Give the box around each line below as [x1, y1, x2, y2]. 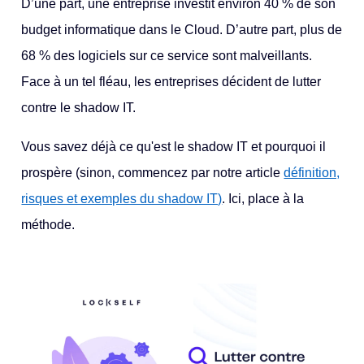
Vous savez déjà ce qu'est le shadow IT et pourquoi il [21, 140, 327, 154]
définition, [284, 166, 340, 180]
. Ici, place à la [222, 192, 305, 206]
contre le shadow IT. [21, 101, 136, 115]
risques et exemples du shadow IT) [21, 192, 223, 206]
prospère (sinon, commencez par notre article [21, 166, 281, 180]
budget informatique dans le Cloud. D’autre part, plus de [21, 23, 343, 37]
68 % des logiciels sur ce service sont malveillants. [21, 49, 313, 63]
